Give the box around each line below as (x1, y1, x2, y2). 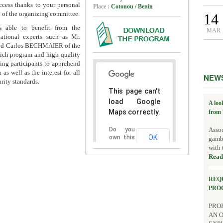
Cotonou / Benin (111, 3, 153, 10)
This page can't (109, 87, 160, 96)
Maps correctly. (109, 108, 160, 116)
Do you (109, 126, 135, 133)
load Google (109, 98, 160, 106)
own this (109, 134, 135, 141)
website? (109, 142, 135, 149)
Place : (93, 3, 111, 10)
